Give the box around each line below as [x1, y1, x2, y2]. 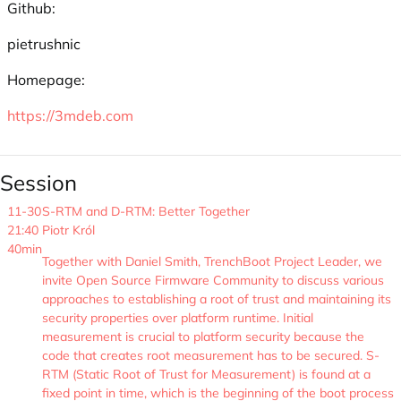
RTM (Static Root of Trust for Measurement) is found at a [42, 366, 371, 382]
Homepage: [7, 71, 85, 89]
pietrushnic [7, 35, 81, 53]
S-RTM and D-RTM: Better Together [42, 203, 250, 219]
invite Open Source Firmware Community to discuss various [42, 272, 384, 288]
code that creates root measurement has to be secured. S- [42, 347, 380, 363]
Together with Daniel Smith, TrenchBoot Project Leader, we [42, 253, 382, 269]
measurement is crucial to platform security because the [42, 328, 364, 345]
